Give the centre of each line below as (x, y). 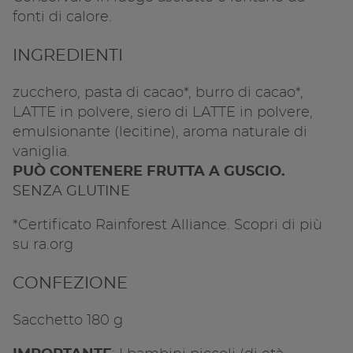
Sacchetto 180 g (68, 320)
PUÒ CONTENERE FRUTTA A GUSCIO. (149, 171)
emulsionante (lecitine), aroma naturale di (160, 132)
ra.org (53, 245)
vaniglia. (41, 152)
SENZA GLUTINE (71, 191)
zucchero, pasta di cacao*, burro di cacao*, (158, 93)
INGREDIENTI (68, 55)
